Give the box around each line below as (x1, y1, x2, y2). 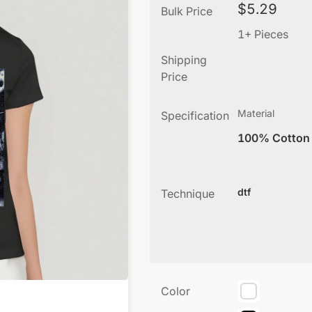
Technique (161, 187, 214, 201)
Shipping (161, 53, 207, 67)
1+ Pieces (237, 27, 288, 41)
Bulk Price (161, 4, 212, 18)
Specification (161, 109, 229, 123)
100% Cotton (237, 131, 310, 145)
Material (237, 107, 274, 119)
